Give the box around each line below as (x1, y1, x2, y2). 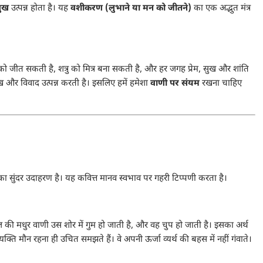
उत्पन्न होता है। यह (9, 3, 70, 14)
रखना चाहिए (200, 78, 242, 89)
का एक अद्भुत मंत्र (191, 3, 251, 14)
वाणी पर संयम (150, 78, 200, 89)
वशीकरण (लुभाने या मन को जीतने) (70, 3, 191, 14)
